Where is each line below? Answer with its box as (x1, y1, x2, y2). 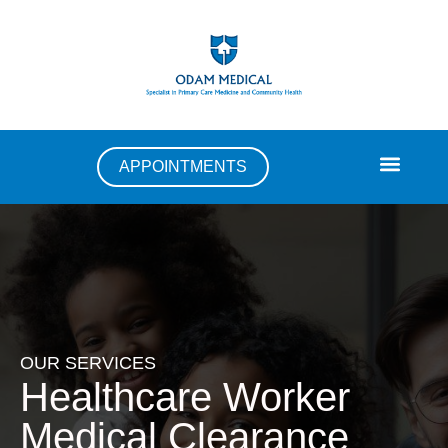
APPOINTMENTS (118, 158, 247, 176)
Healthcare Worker (20, 374, 350, 419)
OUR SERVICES (20, 352, 156, 373)
